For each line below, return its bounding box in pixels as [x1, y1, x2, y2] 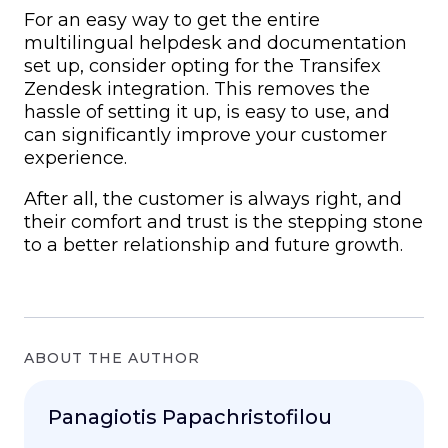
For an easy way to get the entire [24, 8, 320, 31]
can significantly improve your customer [24, 123, 387, 146]
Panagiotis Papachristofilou [48, 404, 332, 429]
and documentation [222, 31, 407, 54]
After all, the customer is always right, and [24, 187, 402, 210]
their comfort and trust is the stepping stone [24, 210, 423, 233]
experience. [24, 146, 132, 169]
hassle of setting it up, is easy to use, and [24, 100, 390, 123]
